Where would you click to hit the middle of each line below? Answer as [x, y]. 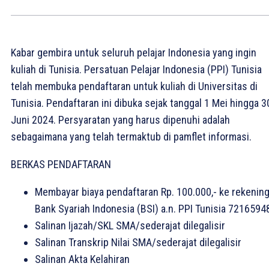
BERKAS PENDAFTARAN [61, 164]
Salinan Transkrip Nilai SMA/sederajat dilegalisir [138, 242]
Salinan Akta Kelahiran [82, 259]
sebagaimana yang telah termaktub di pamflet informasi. [131, 136]
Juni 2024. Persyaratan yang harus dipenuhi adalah [120, 119]
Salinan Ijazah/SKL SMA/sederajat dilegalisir [130, 225]
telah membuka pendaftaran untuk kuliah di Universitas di [134, 86]
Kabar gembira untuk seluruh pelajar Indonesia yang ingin [134, 52]
